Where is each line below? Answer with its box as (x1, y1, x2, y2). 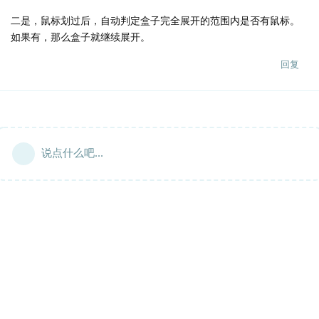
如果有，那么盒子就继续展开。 (11, 29, 150, 43)
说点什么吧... (41, 145, 103, 159)
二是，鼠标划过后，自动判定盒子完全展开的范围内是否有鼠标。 (11, 13, 300, 27)
